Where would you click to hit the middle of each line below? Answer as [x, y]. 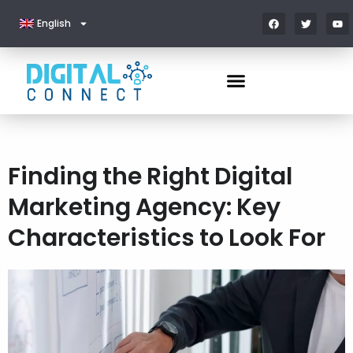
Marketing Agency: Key [144, 207]
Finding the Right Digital [150, 176]
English [54, 23]
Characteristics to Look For [167, 238]
